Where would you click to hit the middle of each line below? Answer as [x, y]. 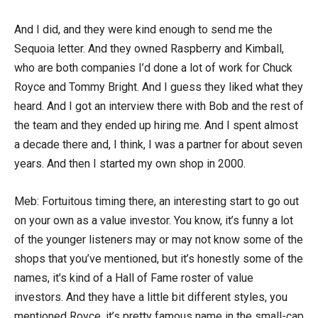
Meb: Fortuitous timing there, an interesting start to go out [157, 201]
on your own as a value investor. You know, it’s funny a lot [154, 220]
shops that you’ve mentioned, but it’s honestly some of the [159, 258]
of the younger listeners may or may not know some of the [159, 239]
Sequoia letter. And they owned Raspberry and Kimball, [149, 48]
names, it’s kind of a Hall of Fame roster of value [134, 278]
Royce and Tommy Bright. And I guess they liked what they [159, 87]
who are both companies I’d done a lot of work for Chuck [153, 67]
